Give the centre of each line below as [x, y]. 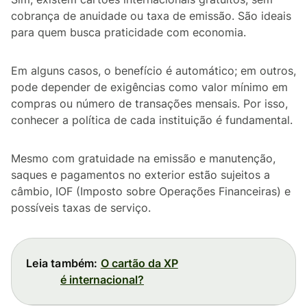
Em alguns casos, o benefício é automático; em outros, [153, 70]
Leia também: [62, 263]
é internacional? [102, 279]
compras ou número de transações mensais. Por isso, [149, 103]
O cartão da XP [139, 263]
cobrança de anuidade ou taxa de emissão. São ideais [151, 15]
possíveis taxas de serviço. [81, 207]
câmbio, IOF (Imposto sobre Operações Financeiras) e [151, 191]
